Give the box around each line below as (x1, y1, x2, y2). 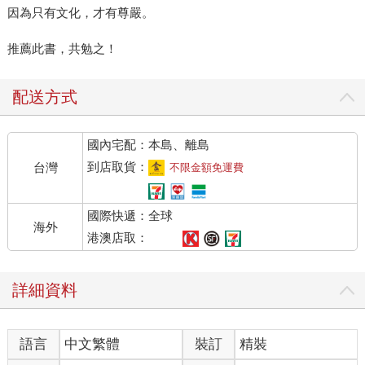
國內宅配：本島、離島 (87, 138, 210, 152)
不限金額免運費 (169, 161, 244, 174)
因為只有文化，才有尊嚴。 (7, 6, 154, 20)
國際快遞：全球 (87, 209, 174, 223)
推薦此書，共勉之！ (7, 42, 117, 56)
